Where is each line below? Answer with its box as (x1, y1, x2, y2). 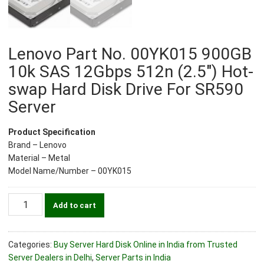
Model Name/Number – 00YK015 (8, 166, 131, 176)
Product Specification (8, 127, 95, 137)
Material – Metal (8, 153, 70, 163)
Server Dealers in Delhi (8, 253, 92, 263)
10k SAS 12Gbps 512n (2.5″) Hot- (8, 62, 253, 82)
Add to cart (53, 201, 97, 210)
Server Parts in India (95, 253, 171, 263)
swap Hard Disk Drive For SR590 (8, 80, 243, 100)
